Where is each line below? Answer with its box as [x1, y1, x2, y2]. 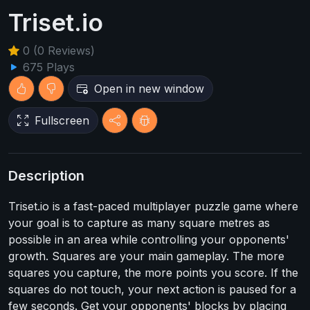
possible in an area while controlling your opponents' [8, 232, 289, 246]
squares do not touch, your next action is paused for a [8, 282, 296, 296]
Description [8, 167, 84, 184]
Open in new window [94, 82, 204, 95]
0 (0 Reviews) [19, 44, 95, 57]
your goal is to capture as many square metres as [8, 216, 270, 230]
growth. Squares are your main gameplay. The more [8, 249, 284, 263]
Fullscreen [35, 113, 89, 127]
